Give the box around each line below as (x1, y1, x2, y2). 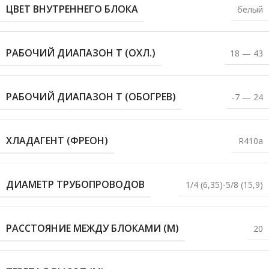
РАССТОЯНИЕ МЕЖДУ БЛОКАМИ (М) (6, 222, 179, 235)
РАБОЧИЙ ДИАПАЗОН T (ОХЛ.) (6, 46, 156, 60)
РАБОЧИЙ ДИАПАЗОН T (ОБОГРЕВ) (6, 90, 176, 104)
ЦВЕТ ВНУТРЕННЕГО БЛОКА (6, 2, 138, 16)
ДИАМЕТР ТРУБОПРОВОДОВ (6, 178, 145, 192)
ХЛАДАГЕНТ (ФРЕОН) (6, 134, 108, 148)
